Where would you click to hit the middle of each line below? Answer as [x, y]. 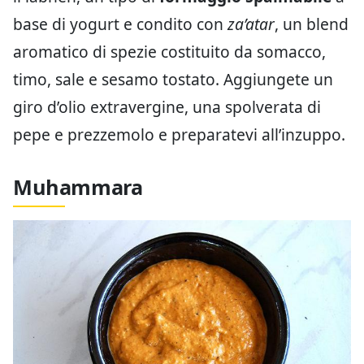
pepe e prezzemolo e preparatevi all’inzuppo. [179, 134]
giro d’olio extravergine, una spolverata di [167, 106]
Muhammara [78, 186]
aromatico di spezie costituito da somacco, [169, 51]
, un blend [312, 24]
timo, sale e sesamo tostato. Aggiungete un [173, 79]
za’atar [251, 24]
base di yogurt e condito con [120, 24]
